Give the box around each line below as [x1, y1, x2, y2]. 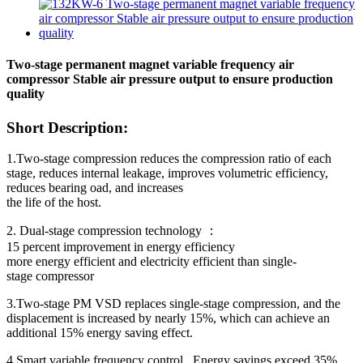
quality [6, 87, 45, 101]
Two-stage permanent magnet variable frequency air [6, 58, 294, 72]
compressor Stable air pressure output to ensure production [6, 72, 333, 87]
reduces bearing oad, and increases [6, 181, 183, 195]
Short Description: [6, 118, 128, 136]
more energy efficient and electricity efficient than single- [6, 254, 297, 269]
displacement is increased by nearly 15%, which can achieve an [6, 311, 330, 326]
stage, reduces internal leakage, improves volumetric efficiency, [6, 166, 328, 181]
